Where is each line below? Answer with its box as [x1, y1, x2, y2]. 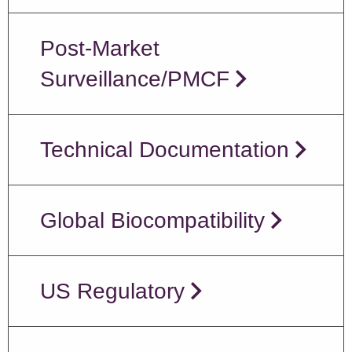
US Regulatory [40, 278, 185, 303]
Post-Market [40, 35, 159, 60]
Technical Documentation [40, 137, 289, 162]
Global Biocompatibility [40, 207, 265, 233]
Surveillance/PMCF [40, 66, 229, 91]
